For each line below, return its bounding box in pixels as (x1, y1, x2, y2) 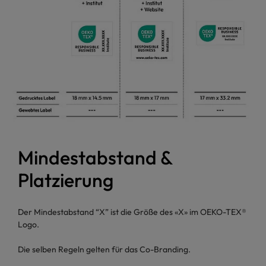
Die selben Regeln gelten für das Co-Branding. (18, 244, 191, 255)
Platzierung (18, 168, 113, 192)
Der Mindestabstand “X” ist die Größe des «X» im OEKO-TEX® (18, 207, 246, 218)
